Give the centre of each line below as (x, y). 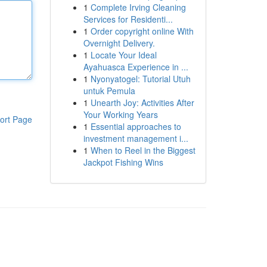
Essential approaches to (136, 126)
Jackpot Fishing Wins (123, 162)
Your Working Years (120, 114)
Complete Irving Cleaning (138, 7)
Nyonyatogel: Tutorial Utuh (140, 79)
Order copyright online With (142, 31)
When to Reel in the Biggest (143, 150)
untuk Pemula (109, 91)
